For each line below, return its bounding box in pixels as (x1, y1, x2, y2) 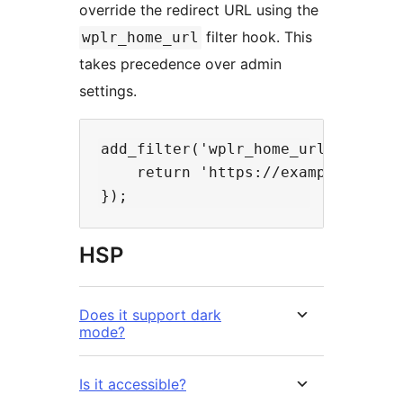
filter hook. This (201, 27, 312, 46)
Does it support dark (79, 305, 221, 324)
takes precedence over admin (79, 54, 282, 73)
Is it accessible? (79, 374, 186, 393)
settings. (79, 81, 137, 100)
